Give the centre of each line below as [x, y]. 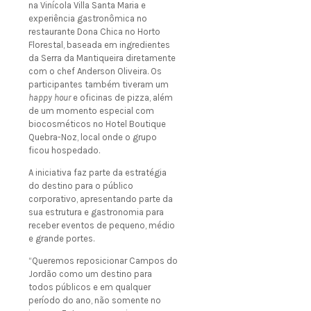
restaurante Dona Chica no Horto [94, 32]
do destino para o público [81, 186]
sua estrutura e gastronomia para [96, 212]
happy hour [51, 98]
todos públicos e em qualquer [90, 287]
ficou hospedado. [64, 151]
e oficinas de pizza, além [123, 98]
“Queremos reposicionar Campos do [103, 261]
